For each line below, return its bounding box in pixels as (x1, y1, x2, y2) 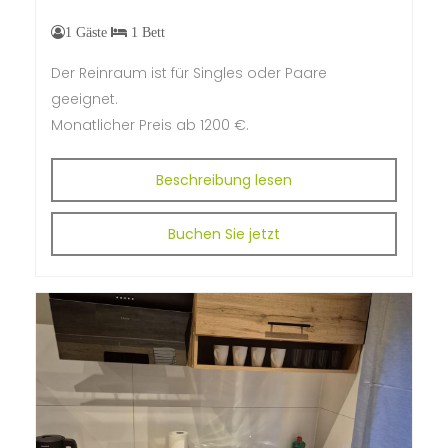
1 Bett (127, 24, 165, 39)
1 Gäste (65, 24, 111, 39)
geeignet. (51, 88, 118, 109)
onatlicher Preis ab (63, 114, 196, 135)
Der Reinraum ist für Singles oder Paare (51, 62, 327, 83)
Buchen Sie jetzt (168, 223, 280, 244)
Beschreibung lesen (156, 169, 292, 190)
